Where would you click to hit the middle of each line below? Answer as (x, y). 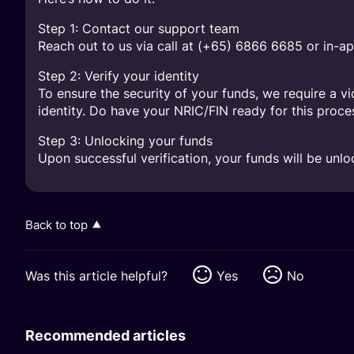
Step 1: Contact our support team (139, 29)
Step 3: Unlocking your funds (125, 141)
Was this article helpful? (96, 276)
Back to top (56, 225)
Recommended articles (105, 335)
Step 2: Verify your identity (119, 76)
